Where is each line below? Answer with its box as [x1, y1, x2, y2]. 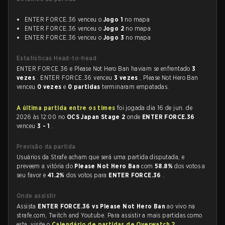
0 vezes [37, 83, 64, 90]
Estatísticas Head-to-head [17, 54, 96, 62]
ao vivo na [167, 202, 195, 210]
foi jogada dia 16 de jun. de [115, 104, 193, 111]
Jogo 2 [103, 25, 125, 32]
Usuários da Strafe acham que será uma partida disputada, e [17, 153, 185, 161]
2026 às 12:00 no [17, 113, 67, 121]
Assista [17, 202, 38, 210]
